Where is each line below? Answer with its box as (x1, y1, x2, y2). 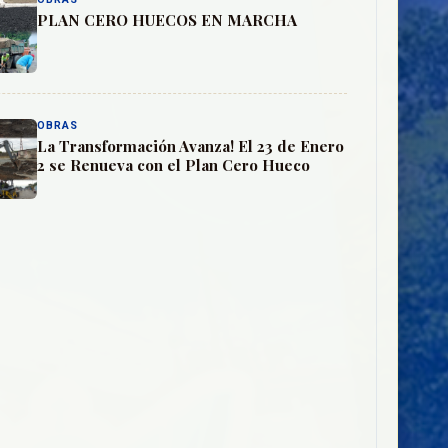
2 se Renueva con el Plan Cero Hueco (37, 155, 311, 175)
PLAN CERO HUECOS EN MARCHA (37, 10, 298, 30)
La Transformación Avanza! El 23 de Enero (37, 136, 345, 156)
